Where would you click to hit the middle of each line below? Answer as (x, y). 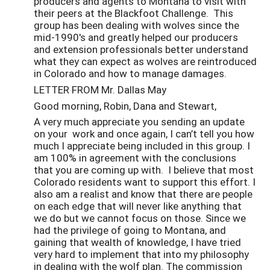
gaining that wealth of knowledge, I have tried (137, 242)
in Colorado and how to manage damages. (133, 74)
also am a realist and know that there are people (143, 194)
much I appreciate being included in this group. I (142, 146)
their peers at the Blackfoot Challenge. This (133, 13)
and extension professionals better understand (141, 49)
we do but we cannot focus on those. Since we (140, 218)
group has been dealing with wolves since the (137, 25)
